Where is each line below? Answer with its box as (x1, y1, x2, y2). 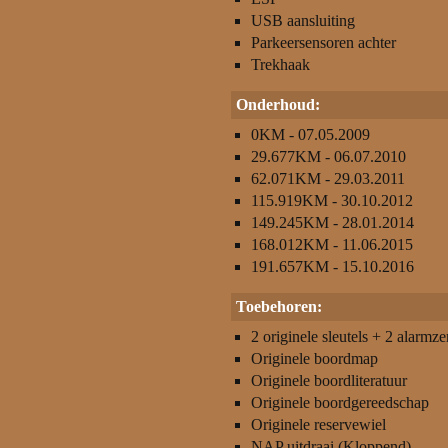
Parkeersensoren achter (251, 34, 396, 51)
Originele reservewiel (251, 416, 386, 433)
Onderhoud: (236, 96, 320, 113)
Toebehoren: (236, 298, 322, 315)
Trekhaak (251, 56, 310, 73)
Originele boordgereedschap (251, 394, 429, 411)
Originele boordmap (251, 350, 378, 367)
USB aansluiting (251, 12, 355, 29)
